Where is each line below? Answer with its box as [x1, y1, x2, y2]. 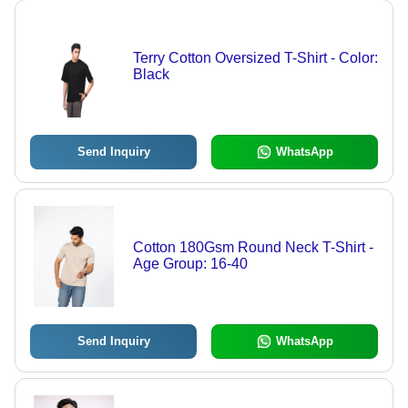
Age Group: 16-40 [132, 256, 248, 272]
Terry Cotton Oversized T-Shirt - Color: [132, 50, 378, 66]
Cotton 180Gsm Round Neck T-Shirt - [132, 240, 373, 256]
